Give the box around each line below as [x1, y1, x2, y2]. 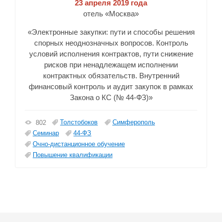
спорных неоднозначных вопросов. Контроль [34, 39, 188, 48]
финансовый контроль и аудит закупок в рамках [29, 82, 193, 91]
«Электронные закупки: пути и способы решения [27, 28, 195, 37]
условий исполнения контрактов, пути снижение [29, 50, 193, 58]
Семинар [33, 129, 59, 137]
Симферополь [112, 118, 155, 126]
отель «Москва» [83, 9, 139, 18]
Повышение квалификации [33, 151, 112, 159]
